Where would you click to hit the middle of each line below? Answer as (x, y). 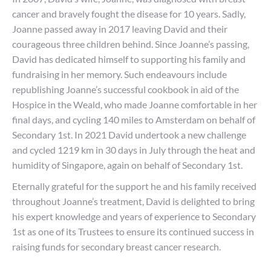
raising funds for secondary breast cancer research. (116, 247)
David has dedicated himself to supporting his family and (129, 59)
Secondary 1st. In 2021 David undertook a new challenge (129, 135)
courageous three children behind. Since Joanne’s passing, (131, 44)
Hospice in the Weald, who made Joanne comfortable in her (135, 104)
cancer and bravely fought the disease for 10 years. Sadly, (129, 14)
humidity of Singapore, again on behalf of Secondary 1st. (127, 165)
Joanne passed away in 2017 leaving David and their (120, 29)
